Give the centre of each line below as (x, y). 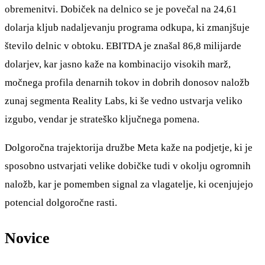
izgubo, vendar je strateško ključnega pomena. (102, 119)
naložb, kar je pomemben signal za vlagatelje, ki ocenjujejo (129, 184)
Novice (27, 238)
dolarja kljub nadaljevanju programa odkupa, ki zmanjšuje (127, 27)
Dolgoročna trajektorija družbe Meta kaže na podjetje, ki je (129, 147)
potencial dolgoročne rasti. (61, 202)
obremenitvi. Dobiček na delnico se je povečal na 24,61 (121, 9)
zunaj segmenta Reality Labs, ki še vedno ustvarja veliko (124, 101)
